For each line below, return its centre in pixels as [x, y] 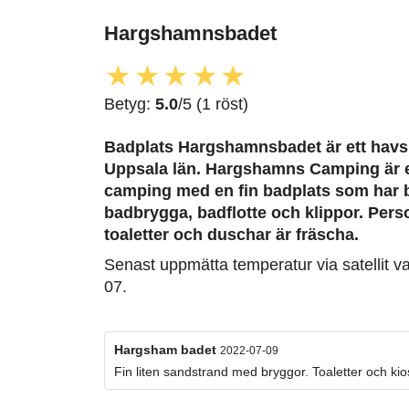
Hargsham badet [167, 350]
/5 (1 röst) [213, 105]
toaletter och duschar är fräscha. [231, 235]
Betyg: [130, 105]
